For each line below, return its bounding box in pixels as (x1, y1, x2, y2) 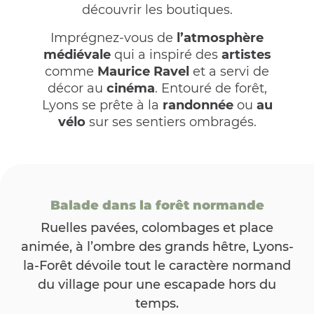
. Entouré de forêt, (154, 80, 267, 96)
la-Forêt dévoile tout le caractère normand (23, 257, 291, 273)
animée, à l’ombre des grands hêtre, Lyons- (20, 238, 294, 254)
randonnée (162, 97, 233, 113)
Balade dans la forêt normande (50, 197, 264, 213)
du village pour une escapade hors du (38, 276, 276, 292)
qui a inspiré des (110, 46, 221, 62)
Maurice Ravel (97, 63, 189, 79)
